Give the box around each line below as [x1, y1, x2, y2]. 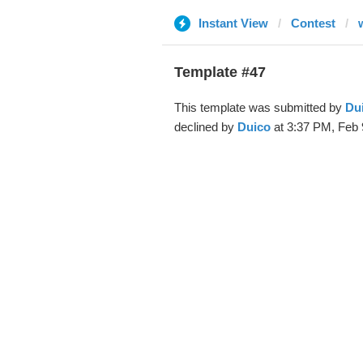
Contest [290, 16, 335, 30]
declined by [173, 120, 237, 134]
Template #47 [173, 64, 266, 80]
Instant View [198, 16, 268, 30]
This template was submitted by [173, 100, 345, 114]
